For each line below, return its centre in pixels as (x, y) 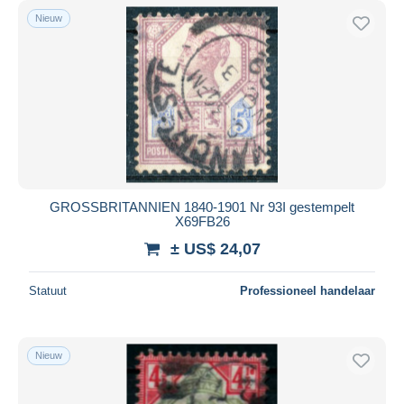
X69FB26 (202, 221)
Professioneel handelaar (308, 290)
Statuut (48, 290)
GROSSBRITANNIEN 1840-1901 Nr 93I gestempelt (202, 207)
